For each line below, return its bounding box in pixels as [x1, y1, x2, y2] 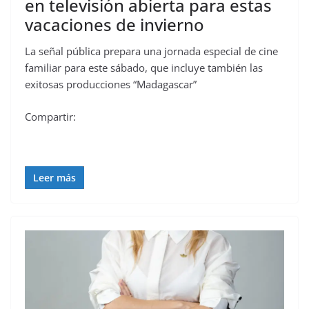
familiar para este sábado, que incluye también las [25, 61, 263, 75]
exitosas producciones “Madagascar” [25, 77, 197, 92]
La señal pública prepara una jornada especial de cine [25, 44, 278, 59]
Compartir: [25, 109, 76, 123]
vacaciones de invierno [25, 13, 204, 37]
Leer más [33, 170, 76, 184]
